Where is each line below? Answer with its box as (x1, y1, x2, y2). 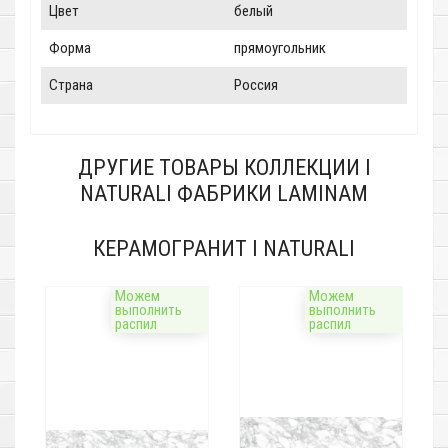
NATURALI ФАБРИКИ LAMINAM (80, 181, 368, 207)
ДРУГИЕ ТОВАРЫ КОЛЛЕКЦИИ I (77, 155, 371, 181)
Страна (49, 76, 93, 95)
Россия (234, 76, 278, 95)
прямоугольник (234, 39, 326, 58)
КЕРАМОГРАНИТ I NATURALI (93, 236, 355, 262)
